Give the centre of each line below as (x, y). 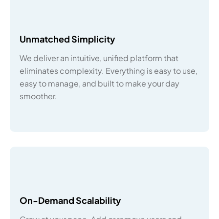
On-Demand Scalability (70, 200)
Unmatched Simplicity (67, 39)
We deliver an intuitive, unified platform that (99, 58)
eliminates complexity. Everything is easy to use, (109, 71)
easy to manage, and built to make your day (99, 83)
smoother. (38, 96)
